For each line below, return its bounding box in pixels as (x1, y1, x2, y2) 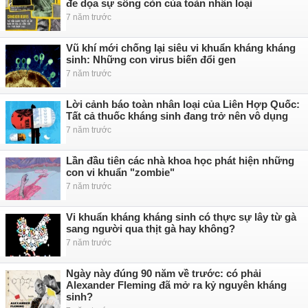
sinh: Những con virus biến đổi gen (66, 54, 236, 65)
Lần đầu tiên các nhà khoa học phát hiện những (66, 155, 294, 166)
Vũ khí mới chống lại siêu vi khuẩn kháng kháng (66, 42, 296, 54)
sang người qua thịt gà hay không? (66, 223, 235, 234)
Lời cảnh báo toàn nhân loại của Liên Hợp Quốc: (66, 98, 300, 110)
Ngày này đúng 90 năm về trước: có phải (66, 267, 261, 279)
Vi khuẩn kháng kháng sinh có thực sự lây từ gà (66, 211, 296, 223)
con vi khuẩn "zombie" (66, 166, 175, 178)
